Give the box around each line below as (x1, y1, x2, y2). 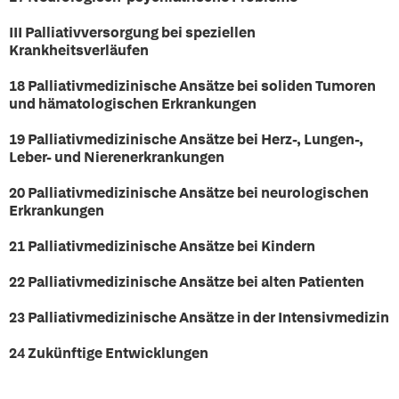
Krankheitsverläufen (9, 41, 149, 60)
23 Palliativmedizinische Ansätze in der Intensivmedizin (9, 308, 389, 327)
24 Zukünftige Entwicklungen (9, 344, 208, 362)
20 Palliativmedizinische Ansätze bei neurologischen (9, 183, 369, 202)
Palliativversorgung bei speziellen (25, 23, 256, 42)
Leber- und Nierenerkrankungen (9, 148, 224, 167)
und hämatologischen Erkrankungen (9, 94, 256, 113)
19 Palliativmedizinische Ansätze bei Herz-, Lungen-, (9, 130, 363, 149)
